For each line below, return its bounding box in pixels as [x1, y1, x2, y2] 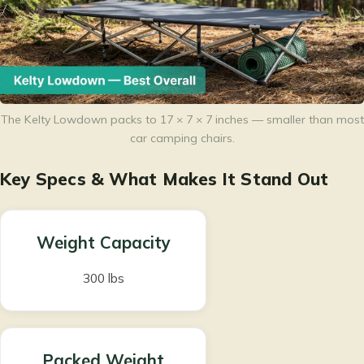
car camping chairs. [129, 131, 235, 146]
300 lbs [82, 269, 124, 286]
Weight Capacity [36, 232, 171, 253]
